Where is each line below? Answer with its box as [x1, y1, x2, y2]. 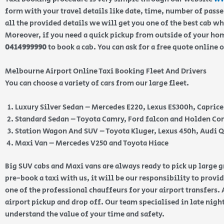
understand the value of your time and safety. [5, 209, 166, 219]
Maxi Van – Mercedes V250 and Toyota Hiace [15, 137, 168, 148]
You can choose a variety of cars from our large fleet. [5, 77, 189, 88]
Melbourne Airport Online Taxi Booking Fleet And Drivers [5, 65, 206, 76]
